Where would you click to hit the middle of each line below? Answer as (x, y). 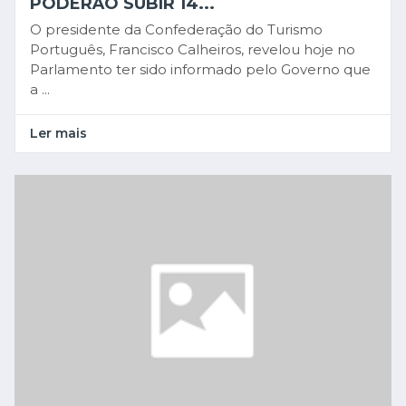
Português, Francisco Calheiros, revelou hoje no (193, 50)
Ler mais (58, 134)
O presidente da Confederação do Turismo (176, 30)
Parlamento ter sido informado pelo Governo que (200, 70)
